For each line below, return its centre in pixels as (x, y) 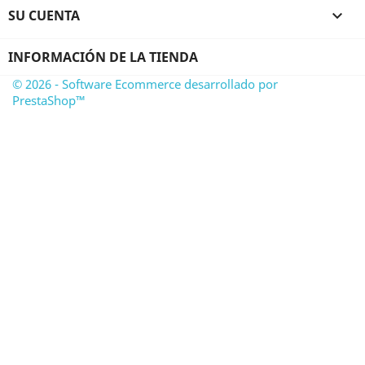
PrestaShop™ (49, 100)
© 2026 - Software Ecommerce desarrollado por (145, 84)
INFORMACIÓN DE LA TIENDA (103, 57)
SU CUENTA (44, 15)
